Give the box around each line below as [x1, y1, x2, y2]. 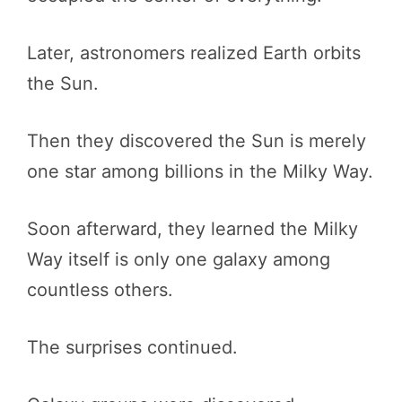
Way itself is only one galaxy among [27, 249, 330, 270]
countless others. [27, 279, 173, 301]
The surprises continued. [27, 336, 238, 358]
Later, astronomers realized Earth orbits [27, 42, 361, 64]
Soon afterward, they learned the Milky [27, 218, 358, 240]
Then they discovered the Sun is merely [27, 130, 366, 152]
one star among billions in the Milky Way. [27, 161, 373, 182]
